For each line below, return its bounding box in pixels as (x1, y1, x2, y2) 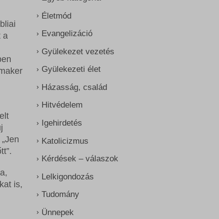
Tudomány (42, 190, 79, 199)
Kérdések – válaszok (42, 154, 118, 164)
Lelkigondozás (42, 172, 94, 181)
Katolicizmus (42, 136, 88, 146)
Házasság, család (42, 82, 107, 92)
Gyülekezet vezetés (42, 46, 114, 56)
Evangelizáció (42, 29, 92, 39)
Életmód (42, 11, 71, 21)
